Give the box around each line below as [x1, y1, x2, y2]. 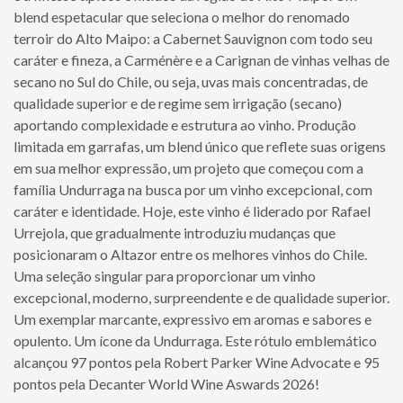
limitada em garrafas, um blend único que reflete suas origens [13, 137, 386, 155]
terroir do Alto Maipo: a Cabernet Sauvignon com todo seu [13, 29, 372, 47]
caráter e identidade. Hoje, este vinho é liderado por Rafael [13, 201, 371, 219]
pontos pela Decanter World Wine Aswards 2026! [13, 374, 319, 392]
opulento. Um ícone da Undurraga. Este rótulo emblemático [13, 331, 377, 349]
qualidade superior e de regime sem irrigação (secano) [13, 94, 342, 112]
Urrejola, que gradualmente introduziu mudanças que [13, 223, 336, 241]
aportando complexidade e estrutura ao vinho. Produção [13, 115, 356, 133]
